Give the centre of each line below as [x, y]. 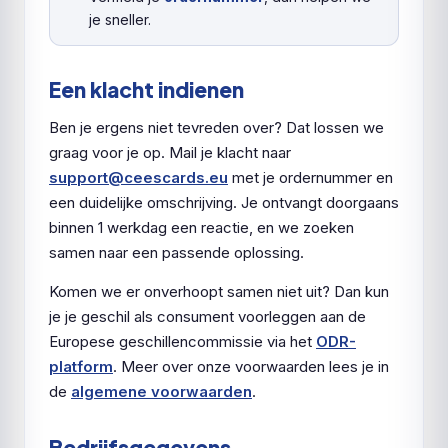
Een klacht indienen [146, 89]
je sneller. [119, 19]
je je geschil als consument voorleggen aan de [207, 316]
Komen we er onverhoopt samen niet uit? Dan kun [219, 291]
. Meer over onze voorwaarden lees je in [251, 366]
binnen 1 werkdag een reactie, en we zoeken [201, 227]
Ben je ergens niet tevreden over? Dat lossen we [216, 127]
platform [81, 366]
